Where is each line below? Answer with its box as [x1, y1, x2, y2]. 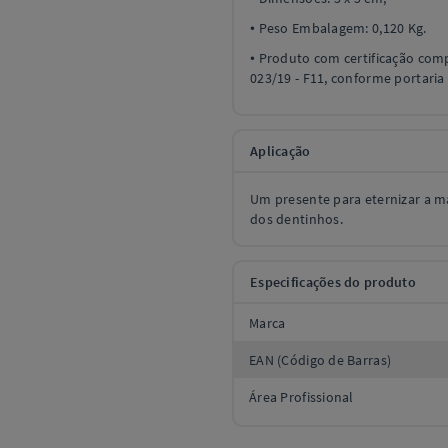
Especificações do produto [250, 273, 416, 291]
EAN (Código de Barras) [249, 350, 392, 369]
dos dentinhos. [250, 210, 343, 228]
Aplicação [250, 142, 311, 160]
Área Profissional [249, 387, 354, 406]
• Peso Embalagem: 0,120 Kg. [250, 19, 427, 37]
